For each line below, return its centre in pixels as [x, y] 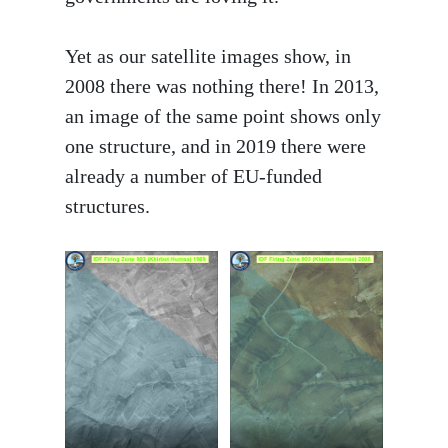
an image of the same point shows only [223, 116]
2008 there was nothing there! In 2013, [222, 86]
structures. [107, 206]
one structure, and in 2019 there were [215, 146]
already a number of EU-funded [193, 176]
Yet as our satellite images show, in [208, 56]
